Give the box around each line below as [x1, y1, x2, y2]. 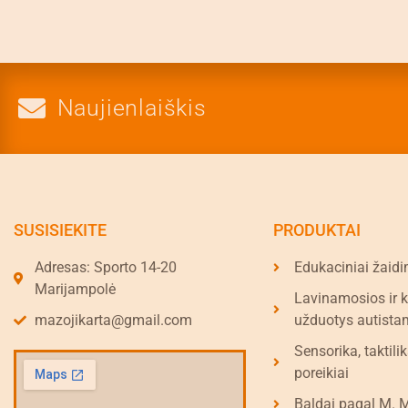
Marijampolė [34, 280, 116, 298]
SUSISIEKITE [14, 219, 107, 240]
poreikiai [293, 363, 349, 382]
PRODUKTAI [273, 219, 362, 240]
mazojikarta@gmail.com [34, 311, 192, 329]
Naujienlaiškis [56, 95, 207, 122]
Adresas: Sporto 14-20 [34, 258, 177, 276]
